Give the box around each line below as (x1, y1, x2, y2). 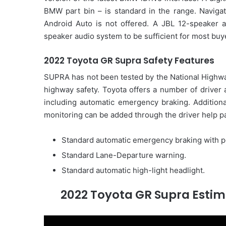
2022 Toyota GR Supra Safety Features (44, 54, 214, 67)
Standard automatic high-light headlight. (62, 165, 205, 176)
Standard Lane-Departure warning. (62, 150, 186, 160)
